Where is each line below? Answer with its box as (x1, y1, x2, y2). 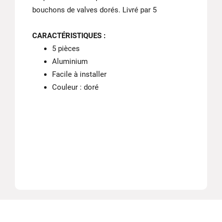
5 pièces (52, 44, 80, 53)
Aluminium (52, 57, 88, 66)
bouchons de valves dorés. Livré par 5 (32, 5, 157, 14)
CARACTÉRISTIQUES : (32, 31, 106, 40)
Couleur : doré (52, 83, 99, 92)
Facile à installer (52, 70, 107, 79)
